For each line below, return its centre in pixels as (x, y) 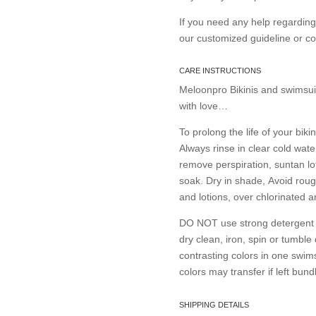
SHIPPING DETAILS (214, 304)
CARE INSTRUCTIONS (220, 71)
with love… (203, 106)
